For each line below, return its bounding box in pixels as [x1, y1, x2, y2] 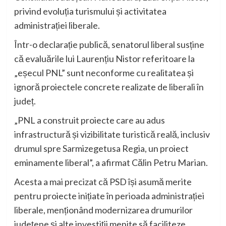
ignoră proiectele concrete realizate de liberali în [14, 81, 204, 93]
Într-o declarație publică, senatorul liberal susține [14, 39, 204, 50]
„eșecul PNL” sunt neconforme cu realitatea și [14, 67, 194, 79]
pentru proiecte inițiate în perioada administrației [14, 190, 204, 202]
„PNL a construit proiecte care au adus [14, 115, 165, 126]
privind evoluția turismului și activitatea [14, 6, 166, 17]
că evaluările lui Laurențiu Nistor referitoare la [14, 53, 195, 65]
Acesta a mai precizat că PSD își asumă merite [14, 176, 192, 188]
